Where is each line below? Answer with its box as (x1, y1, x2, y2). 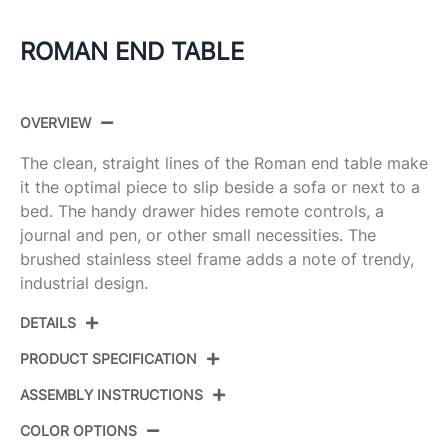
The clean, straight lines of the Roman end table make (20, 153, 428, 174)
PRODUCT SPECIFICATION (20, 350, 197, 368)
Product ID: (35, 401, 120, 422)
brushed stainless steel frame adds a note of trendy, (20, 249, 414, 270)
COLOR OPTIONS (20, 422, 137, 440)
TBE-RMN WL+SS (210, 401, 342, 422)
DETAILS (20, 314, 76, 332)
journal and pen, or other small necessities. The (20, 225, 376, 246)
